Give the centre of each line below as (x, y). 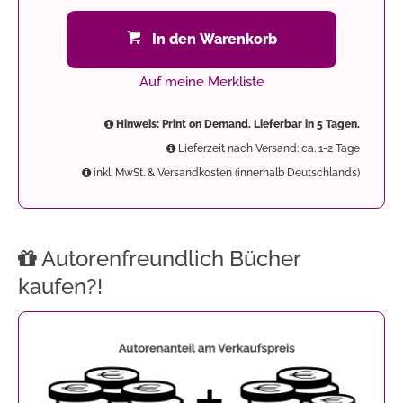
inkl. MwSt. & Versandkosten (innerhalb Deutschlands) (225, 172)
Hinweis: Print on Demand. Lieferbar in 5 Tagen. (237, 124)
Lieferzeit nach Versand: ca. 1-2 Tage (268, 148)
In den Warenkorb (214, 39)
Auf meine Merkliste (201, 81)
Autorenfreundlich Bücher (169, 258)
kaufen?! (60, 286)
